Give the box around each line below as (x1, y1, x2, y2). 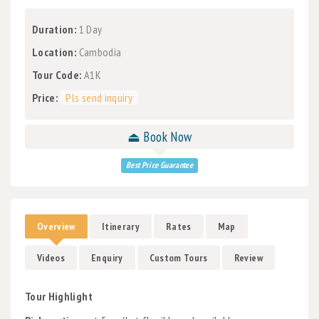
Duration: (32, 21, 77, 36)
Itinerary (101, 219, 140, 233)
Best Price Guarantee (126, 159, 193, 171)
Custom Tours (149, 251, 208, 264)
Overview (37, 219, 75, 233)
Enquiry (91, 251, 123, 264)
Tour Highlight (25, 288, 93, 303)
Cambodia (76, 44, 122, 59)
